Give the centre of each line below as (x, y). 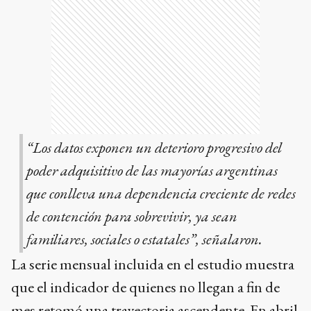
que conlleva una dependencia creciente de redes (161, 193)
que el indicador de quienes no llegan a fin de (145, 287)
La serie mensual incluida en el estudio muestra (153, 264)
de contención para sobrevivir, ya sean (132, 216)
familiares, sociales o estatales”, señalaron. (144, 239)
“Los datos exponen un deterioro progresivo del (154, 147)
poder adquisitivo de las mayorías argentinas (152, 170)
